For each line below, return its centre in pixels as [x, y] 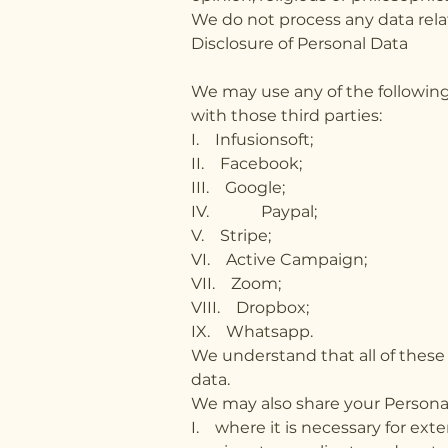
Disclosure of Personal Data [299, 43]
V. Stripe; [231, 235]
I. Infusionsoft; [252, 139]
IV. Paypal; [254, 211]
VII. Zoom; [236, 283]
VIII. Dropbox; [250, 307]
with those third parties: [286, 115]
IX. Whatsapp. [252, 331]
